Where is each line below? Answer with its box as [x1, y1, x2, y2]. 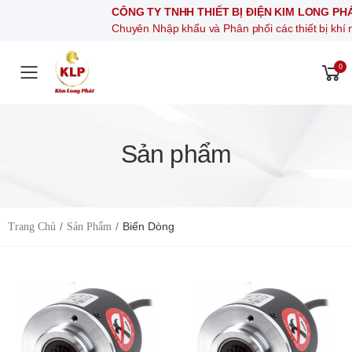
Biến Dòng [123, 220, 174, 233]
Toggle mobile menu [28, 70, 228, 95]
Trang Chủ [8, 221, 56, 233]
